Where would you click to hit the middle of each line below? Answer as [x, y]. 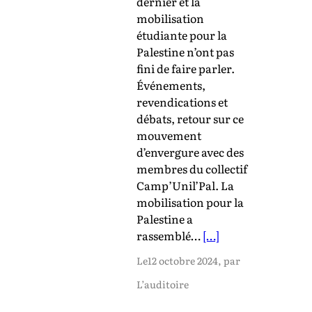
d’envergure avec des [190, 151]
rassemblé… [170, 235]
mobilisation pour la [190, 202]
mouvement [169, 135]
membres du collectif [192, 168]
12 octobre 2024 [183, 260]
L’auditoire [163, 284]
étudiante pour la [182, 34]
